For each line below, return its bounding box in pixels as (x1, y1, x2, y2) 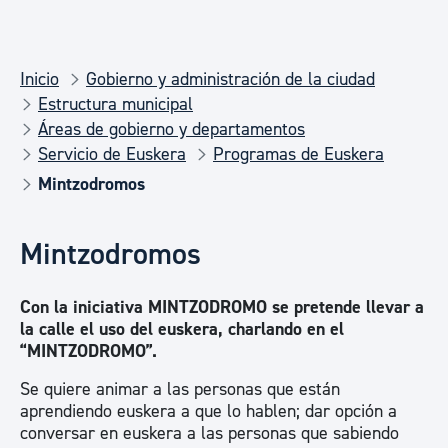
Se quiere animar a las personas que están (20, 378, 340, 401)
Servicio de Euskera (38, 143, 186, 166)
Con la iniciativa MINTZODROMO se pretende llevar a (20, 296, 424, 319)
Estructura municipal (38, 93, 193, 116)
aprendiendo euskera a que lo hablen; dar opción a (20, 400, 397, 423)
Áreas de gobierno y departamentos (38, 118, 305, 141)
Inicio (20, 68, 59, 91)
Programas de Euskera (213, 143, 384, 166)
